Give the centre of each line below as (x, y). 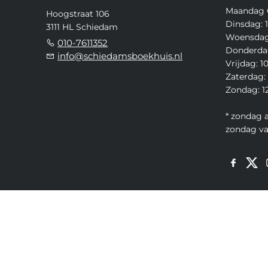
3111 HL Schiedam (82, 27)
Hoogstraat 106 (78, 14)
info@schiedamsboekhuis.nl (120, 56)
